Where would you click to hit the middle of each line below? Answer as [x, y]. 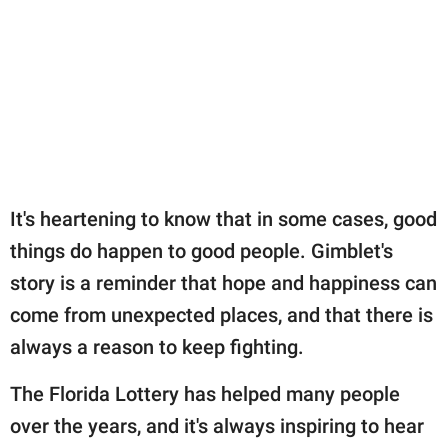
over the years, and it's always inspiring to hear [217, 425]
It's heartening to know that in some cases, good [223, 218]
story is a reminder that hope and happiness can [223, 282]
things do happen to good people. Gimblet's [201, 250]
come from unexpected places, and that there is [221, 314]
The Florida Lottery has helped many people [205, 393]
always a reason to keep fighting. [157, 346]
